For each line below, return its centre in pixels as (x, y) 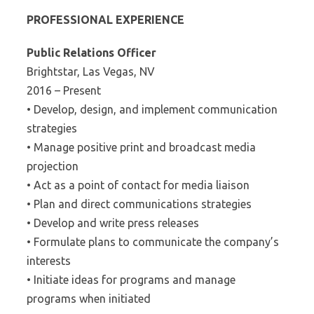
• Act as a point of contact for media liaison (138, 185)
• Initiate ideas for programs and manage (131, 280)
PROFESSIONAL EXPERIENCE (105, 20)
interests (49, 261)
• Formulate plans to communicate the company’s (153, 242)
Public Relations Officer (91, 53)
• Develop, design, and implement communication (152, 109)
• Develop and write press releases (113, 223)
